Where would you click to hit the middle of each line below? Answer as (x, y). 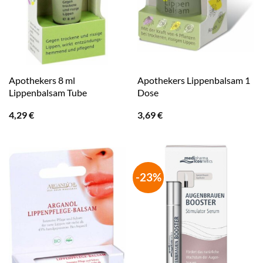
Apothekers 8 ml (42, 80)
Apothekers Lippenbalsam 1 (193, 80)
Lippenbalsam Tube (48, 93)
